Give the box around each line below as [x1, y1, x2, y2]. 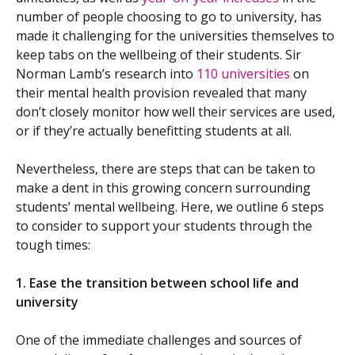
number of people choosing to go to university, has [16, 8, 322, 26]
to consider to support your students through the [16, 217, 312, 235]
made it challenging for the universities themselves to [16, 27, 334, 45]
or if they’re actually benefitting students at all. [16, 122, 292, 140]
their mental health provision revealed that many [16, 84, 307, 102]
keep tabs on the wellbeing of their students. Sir [16, 46, 301, 64]
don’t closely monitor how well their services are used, [16, 103, 335, 121]
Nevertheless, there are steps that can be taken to [16, 160, 315, 178]
